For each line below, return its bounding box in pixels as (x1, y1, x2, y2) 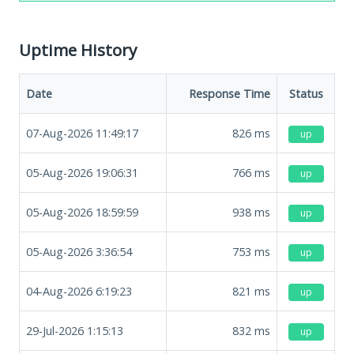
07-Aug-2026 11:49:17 (26, 125, 138, 141)
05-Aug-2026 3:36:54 (26, 243, 132, 259)
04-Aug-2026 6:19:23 (26, 283, 132, 299)
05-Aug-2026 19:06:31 (26, 164, 138, 180)
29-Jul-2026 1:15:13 (26, 322, 123, 338)
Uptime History (19, 38, 137, 61)
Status (288, 85, 323, 101)
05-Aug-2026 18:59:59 (26, 204, 138, 220)
